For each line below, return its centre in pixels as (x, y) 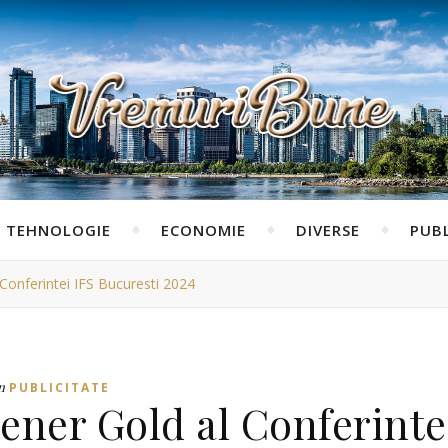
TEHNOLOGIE (58, 230)
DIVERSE (327, 230)
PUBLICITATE (59, 387)
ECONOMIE (203, 230)
